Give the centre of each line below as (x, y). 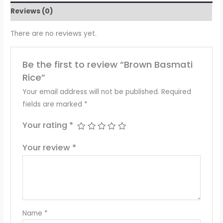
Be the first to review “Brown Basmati (107, 64)
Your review (47, 147)
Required (176, 92)
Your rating (46, 125)
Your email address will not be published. (91, 92)
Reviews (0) (32, 11)
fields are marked (53, 104)
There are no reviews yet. (54, 34)
